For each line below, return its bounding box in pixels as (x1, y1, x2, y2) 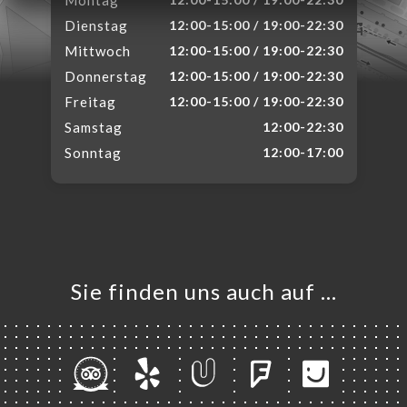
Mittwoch (64, 43, 131, 59)
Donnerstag (64, 68, 147, 84)
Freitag (64, 94, 116, 110)
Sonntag (64, 144, 122, 161)
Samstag (64, 119, 123, 135)
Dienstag (64, 17, 128, 34)
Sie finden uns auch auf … (70, 278, 337, 304)
